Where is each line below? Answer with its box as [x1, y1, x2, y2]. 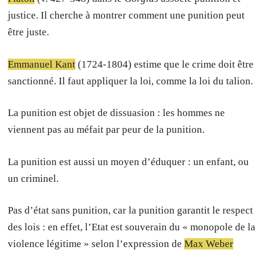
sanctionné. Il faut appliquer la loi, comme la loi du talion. [8, 75, 254, 87]
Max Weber [184, 238, 234, 249]
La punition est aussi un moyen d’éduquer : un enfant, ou [8, 156, 249, 167]
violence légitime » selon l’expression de [8, 238, 185, 249]
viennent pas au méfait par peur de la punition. [8, 124, 205, 135]
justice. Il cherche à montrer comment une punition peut [8, 10, 245, 21]
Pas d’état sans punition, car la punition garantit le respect [8, 205, 254, 216]
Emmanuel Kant [8, 58, 76, 70]
